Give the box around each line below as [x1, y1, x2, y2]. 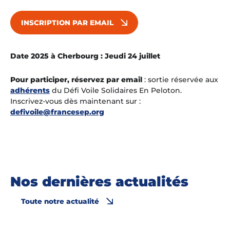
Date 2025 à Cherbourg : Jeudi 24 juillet [10, 51, 160, 61]
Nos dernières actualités [10, 173, 188, 190]
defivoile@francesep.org [10, 107, 104, 117]
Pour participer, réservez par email [10, 75, 144, 85]
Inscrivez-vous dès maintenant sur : [10, 97, 141, 106]
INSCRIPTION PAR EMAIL [21, 18, 116, 27]
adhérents [10, 86, 50, 95]
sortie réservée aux [148, 75, 218, 85]
